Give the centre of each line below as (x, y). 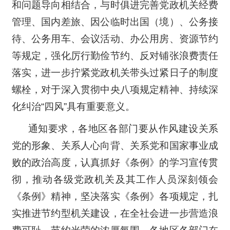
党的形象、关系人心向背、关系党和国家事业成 (115, 145)
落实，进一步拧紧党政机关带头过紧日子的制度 (115, 72)
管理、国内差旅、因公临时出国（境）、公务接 (115, 22)
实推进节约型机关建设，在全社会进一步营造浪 (115, 213)
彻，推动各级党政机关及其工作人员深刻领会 (115, 179)
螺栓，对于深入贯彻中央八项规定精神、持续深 (115, 89)
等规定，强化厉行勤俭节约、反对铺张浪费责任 (115, 55)
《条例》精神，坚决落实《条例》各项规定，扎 (115, 196)
